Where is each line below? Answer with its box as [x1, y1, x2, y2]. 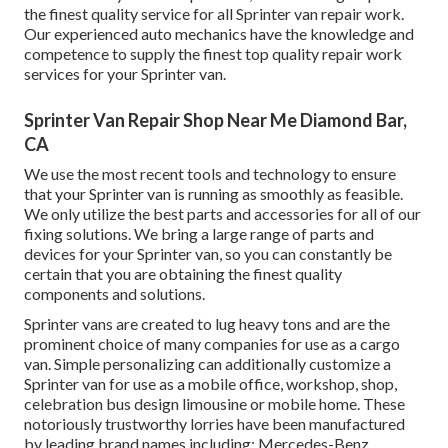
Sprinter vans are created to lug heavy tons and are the [24, 314, 390, 334]
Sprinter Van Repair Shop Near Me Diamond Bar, [24, 109, 407, 132]
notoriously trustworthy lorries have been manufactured [24, 414, 405, 434]
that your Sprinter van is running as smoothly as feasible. [24, 184, 403, 204]
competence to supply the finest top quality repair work [24, 44, 402, 64]
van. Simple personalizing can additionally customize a [24, 354, 391, 374]
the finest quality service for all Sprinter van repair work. [24, 4, 404, 24]
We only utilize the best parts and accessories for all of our [24, 204, 421, 224]
